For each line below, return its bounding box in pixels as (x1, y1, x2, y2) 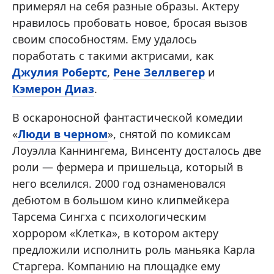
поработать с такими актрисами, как (12, 48, 214, 63)
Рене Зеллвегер (113, 65, 205, 80)
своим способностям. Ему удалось (12, 32, 197, 46)
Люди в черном (18, 127, 108, 141)
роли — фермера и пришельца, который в (12, 160, 243, 174)
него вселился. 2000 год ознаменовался (12, 176, 226, 191)
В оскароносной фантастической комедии (12, 110, 243, 125)
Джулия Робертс (12, 65, 107, 80)
